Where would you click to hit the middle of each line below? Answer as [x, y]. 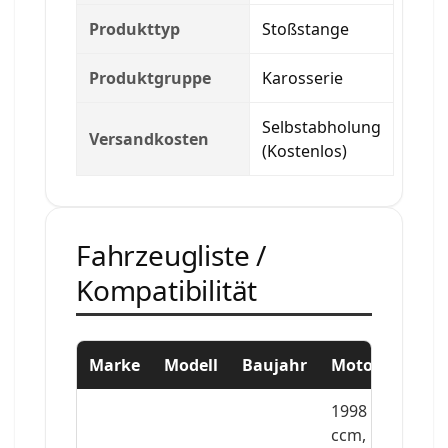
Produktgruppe [150, 77]
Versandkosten [149, 138]
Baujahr [274, 364]
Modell [191, 364]
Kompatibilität [167, 289]
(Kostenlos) [304, 150]
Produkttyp [134, 28]
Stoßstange [305, 28]
